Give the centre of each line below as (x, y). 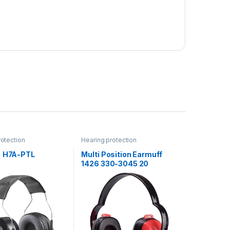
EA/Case (97, 172)
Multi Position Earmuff (122, 154)
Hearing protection (109, 140)
